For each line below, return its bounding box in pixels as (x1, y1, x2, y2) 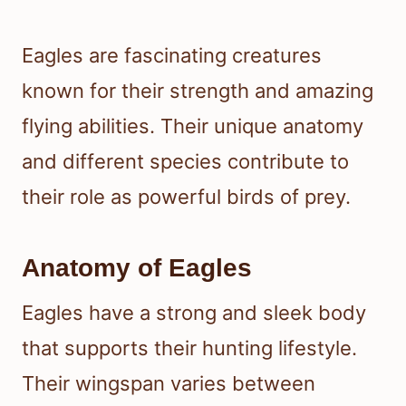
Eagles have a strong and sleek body (22, 300, 366, 324)
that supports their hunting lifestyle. (22, 335, 357, 360)
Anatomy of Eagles (22, 253, 252, 282)
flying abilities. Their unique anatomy (22, 113, 363, 138)
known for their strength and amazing (22, 78, 373, 102)
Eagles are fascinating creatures (22, 43, 322, 67)
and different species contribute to (22, 149, 349, 173)
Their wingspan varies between (22, 371, 315, 395)
